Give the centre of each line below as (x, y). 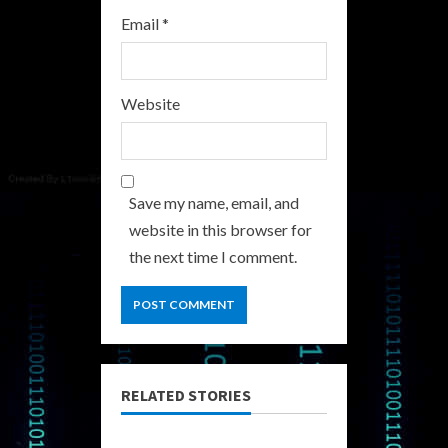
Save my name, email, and (214, 202)
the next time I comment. (213, 256)
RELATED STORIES (186, 394)
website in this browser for (220, 229)
